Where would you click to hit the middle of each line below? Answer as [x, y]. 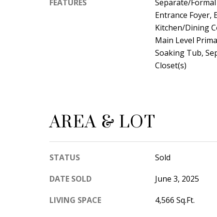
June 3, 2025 [177, 178]
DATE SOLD [70, 178]
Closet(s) [170, 65]
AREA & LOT [102, 122]
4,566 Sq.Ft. [175, 200]
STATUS [65, 157]
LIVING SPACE [75, 200]
